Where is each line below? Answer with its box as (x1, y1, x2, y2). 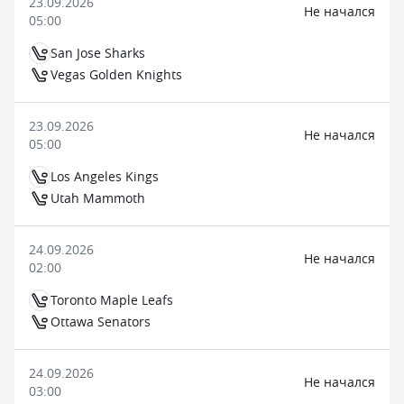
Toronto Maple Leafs (50, 291, 173, 308)
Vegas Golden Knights (50, 66, 182, 83)
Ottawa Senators (50, 313, 151, 330)
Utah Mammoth (50, 189, 145, 207)
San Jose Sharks (50, 44, 145, 61)
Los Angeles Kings (50, 168, 159, 185)
